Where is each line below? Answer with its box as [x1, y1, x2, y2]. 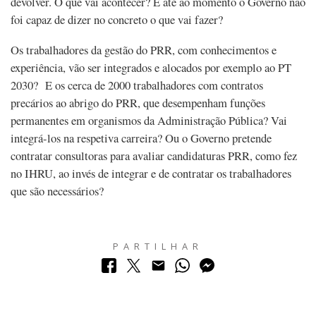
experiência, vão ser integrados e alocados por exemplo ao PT [11, 59, 291, 75]
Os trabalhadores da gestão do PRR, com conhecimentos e [11, 41, 276, 58]
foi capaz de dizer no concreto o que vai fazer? [11, 11, 227, 28]
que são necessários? [11, 182, 104, 199]
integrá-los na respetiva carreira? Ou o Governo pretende [11, 129, 272, 146]
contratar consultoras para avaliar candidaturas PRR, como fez [11, 147, 297, 164]
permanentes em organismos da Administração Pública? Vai [11, 111, 287, 128]
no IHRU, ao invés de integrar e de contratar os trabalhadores [11, 164, 291, 181]
